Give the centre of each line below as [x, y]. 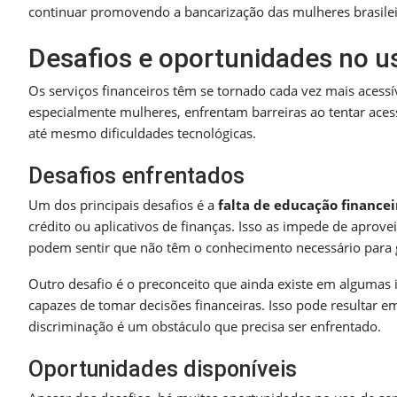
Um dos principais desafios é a [123, 204]
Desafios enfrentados [136, 175]
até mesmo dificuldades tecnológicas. [142, 132]
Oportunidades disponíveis [163, 369]
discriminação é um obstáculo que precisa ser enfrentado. [205, 326]
